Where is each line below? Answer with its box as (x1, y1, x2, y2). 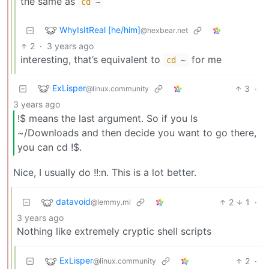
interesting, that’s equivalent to (20, 53, 163, 65)
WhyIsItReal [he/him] (59, 24, 141, 35)
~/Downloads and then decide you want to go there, (17, 127, 256, 139)
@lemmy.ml (91, 197, 131, 207)
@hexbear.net (141, 25, 188, 35)
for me (189, 53, 222, 65)
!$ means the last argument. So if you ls (17, 112, 198, 125)
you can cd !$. (17, 141, 82, 154)
